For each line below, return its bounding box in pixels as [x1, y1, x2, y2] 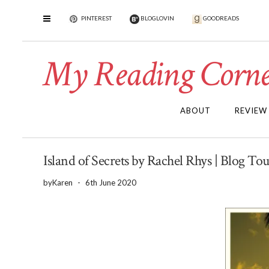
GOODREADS [202, 14, 239, 22]
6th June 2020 [85, 178, 136, 187]
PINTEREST [80, 14, 112, 22]
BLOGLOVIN [139, 14, 174, 22]
